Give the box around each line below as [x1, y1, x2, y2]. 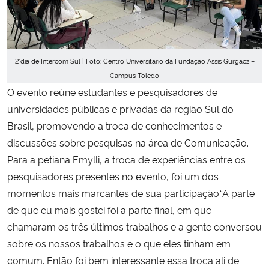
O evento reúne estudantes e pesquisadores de [7, 85, 217, 98]
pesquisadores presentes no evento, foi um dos [7, 169, 219, 183]
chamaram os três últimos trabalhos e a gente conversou [7, 219, 262, 233]
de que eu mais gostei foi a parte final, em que [7, 202, 211, 216]
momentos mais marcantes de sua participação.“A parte [7, 186, 255, 199]
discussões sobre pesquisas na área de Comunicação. [7, 135, 249, 149]
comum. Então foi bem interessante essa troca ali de [7, 253, 239, 267]
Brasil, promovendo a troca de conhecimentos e [7, 118, 222, 132]
